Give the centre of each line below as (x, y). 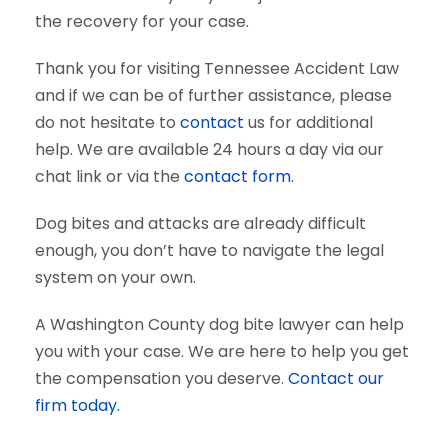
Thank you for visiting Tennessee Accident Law (217, 68)
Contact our (336, 378)
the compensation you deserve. (161, 378)
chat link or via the (109, 176)
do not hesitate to (107, 122)
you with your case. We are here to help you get (222, 351)
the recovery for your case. (142, 21)
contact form (237, 176)
